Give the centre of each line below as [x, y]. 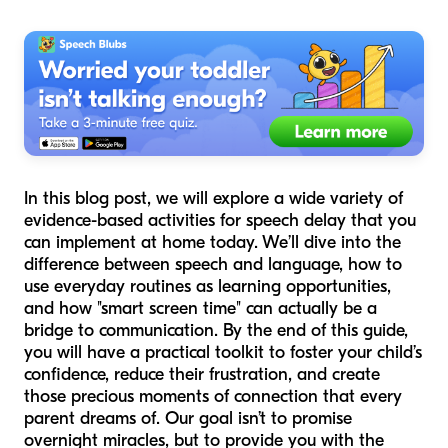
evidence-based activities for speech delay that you [220, 221]
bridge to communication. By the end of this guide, [216, 331]
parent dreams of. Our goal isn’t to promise [188, 419]
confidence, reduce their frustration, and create [202, 375]
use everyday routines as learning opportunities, [207, 287]
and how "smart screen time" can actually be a [200, 309]
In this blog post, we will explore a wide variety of [213, 199]
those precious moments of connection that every [213, 397]
